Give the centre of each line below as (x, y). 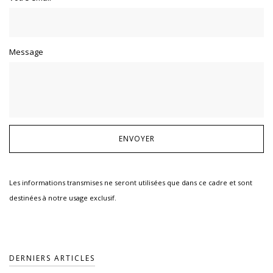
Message (26, 52)
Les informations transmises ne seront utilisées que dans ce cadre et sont (131, 183)
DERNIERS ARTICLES (52, 258)
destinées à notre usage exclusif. (63, 198)
